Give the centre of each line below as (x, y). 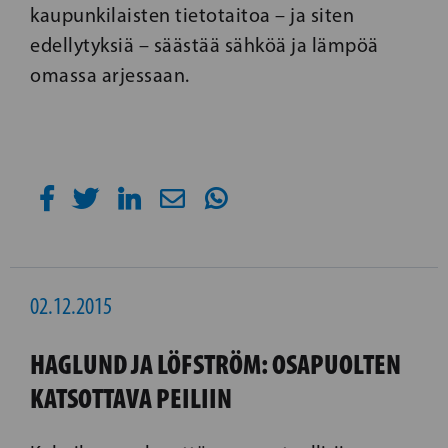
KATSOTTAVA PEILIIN (131, 398)
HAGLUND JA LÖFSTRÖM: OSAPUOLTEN (215, 364)
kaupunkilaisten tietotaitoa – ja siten (192, 15)
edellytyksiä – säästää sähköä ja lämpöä (204, 45)
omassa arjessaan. (110, 75)
